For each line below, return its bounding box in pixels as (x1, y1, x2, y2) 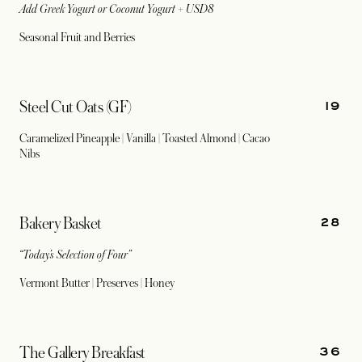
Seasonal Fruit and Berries (19, 31, 135, 44)
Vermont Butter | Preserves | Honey (19, 276, 175, 289)
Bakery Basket (19, 215, 102, 233)
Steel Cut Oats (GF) (19, 99, 132, 116)
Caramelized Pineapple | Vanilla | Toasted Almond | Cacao (19, 132, 270, 145)
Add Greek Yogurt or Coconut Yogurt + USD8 (19, 2, 214, 15)
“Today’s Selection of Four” (19, 248, 131, 261)
